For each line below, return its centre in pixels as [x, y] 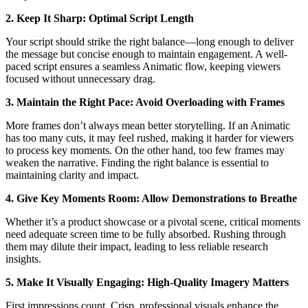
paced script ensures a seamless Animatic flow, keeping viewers [143, 67]
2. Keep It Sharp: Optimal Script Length [100, 19]
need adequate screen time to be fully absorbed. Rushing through [146, 234]
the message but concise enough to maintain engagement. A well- [146, 54]
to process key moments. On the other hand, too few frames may [145, 151]
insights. [23, 259]
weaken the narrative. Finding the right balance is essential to [137, 163]
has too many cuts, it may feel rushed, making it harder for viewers [150, 138]
